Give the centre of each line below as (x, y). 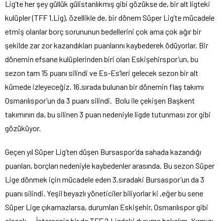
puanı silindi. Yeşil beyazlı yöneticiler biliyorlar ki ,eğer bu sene (104, 193)
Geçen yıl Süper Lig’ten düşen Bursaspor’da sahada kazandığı (103, 151)
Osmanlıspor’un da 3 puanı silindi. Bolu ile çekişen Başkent (100, 100)
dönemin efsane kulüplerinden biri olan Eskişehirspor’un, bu (102, 59)
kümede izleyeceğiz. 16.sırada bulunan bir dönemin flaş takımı (104, 86)
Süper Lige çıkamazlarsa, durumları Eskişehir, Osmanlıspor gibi (107, 207)
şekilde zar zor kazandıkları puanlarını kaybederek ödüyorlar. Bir (107, 45)
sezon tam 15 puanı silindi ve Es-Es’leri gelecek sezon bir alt (102, 73)
